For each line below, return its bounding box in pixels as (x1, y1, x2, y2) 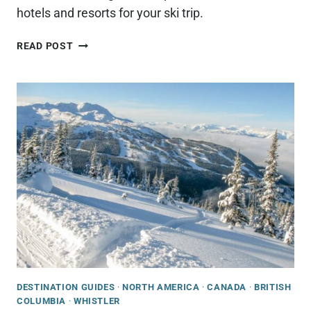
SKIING (72, 133, 108, 145)
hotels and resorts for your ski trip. (17, 6, 203, 21)
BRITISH (254, 281, 292, 292)
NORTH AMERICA (122, 281, 200, 292)
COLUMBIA (17, 295, 67, 306)
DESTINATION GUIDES (17, 281, 115, 292)
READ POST (17, 40, 74, 53)
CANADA (207, 281, 247, 292)
